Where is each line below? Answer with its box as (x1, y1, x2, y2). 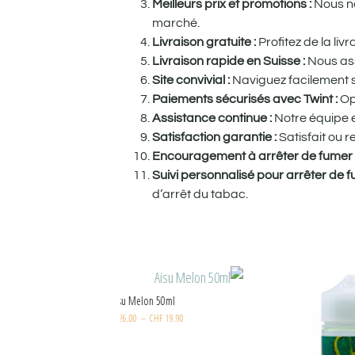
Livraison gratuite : (152, 35, 256, 48)
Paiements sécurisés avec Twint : (152, 92, 338, 105)
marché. (152, 16, 200, 29)
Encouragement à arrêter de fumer (152, 149, 353, 162)
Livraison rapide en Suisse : (152, 54, 305, 67)
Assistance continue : (152, 111, 272, 124)
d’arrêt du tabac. (152, 187, 248, 200)
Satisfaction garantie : (152, 130, 277, 143)
